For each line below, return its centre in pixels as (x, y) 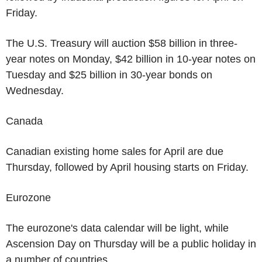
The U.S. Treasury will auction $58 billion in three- (122, 43)
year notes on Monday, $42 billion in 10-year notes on (131, 59)
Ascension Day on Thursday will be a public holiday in (131, 244)
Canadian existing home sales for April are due (115, 151)
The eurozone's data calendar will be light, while (117, 228)
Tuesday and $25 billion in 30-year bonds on (109, 75)
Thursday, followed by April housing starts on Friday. (127, 167)
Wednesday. (35, 90)
